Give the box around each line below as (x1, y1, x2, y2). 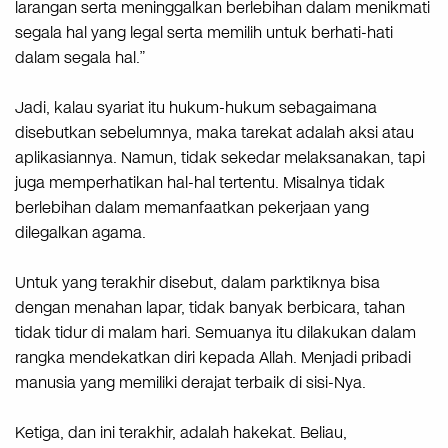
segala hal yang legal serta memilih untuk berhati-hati (15, 20, 393, 44)
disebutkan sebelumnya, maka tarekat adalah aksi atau (15, 120, 414, 144)
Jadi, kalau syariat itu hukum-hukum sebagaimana (15, 95, 377, 119)
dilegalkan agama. (15, 220, 146, 244)
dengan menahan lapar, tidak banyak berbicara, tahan (15, 295, 405, 319)
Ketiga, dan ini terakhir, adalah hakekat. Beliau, (15, 420, 347, 444)
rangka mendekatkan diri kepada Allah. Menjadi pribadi (15, 345, 411, 369)
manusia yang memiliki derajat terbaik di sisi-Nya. (15, 370, 366, 394)
